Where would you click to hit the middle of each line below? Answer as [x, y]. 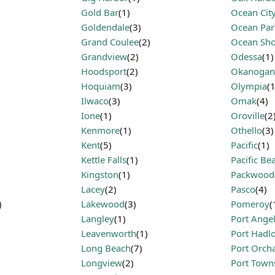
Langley [98, 219]
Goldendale [105, 27]
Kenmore [100, 130]
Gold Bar [100, 12]
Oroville [248, 115]
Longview [102, 263]
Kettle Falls [104, 160]
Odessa [246, 56]
